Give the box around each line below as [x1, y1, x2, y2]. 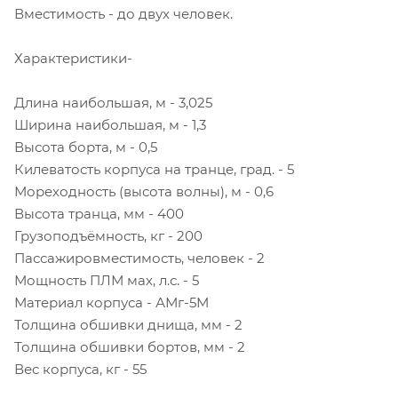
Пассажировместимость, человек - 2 [14, 249, 265, 267]
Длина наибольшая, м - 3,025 [14, 93, 212, 111]
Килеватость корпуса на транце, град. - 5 [14, 160, 294, 178]
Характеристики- [14, 49, 132, 67]
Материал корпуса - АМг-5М [14, 293, 209, 311]
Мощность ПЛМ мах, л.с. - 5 [14, 271, 199, 289]
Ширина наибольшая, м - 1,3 [14, 115, 206, 133]
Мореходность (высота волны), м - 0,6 [14, 182, 274, 200]
